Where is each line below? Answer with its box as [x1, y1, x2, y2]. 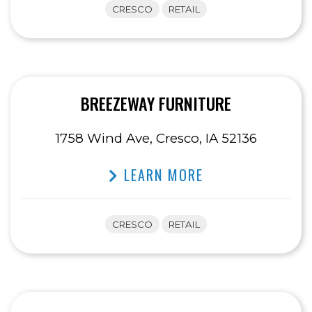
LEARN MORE [119, 164, 203, 186]
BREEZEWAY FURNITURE [81, 91, 231, 116]
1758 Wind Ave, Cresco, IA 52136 [55, 130, 257, 147]
